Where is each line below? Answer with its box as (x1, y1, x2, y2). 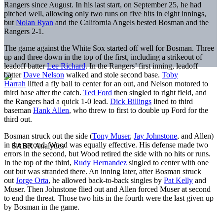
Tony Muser (92, 131, 130, 140)
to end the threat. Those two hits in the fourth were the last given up (4, 193, 214, 202)
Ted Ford (83, 88, 112, 97)
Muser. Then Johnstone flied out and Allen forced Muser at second (4, 184, 211, 193)
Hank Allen (33, 106, 69, 114)
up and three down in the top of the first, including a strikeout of (4, 52, 202, 61)
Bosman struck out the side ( (4, 131, 92, 140)
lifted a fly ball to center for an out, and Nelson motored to (26, 79, 208, 88)
